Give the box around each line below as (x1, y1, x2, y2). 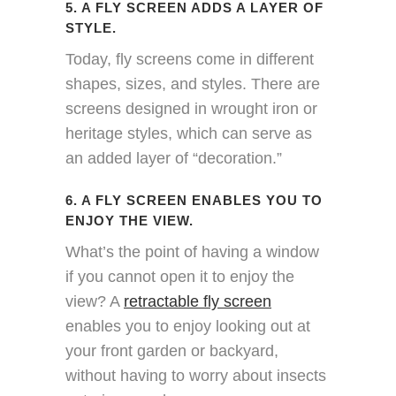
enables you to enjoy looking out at (65, 317, 310, 335)
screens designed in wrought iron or (65, 100, 317, 118)
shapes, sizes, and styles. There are (65, 75, 320, 93)
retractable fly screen (124, 293, 271, 310)
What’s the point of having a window (65, 243, 319, 261)
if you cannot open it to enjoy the (65, 268, 294, 286)
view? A (65, 293, 124, 310)
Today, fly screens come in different (65, 50, 314, 68)
